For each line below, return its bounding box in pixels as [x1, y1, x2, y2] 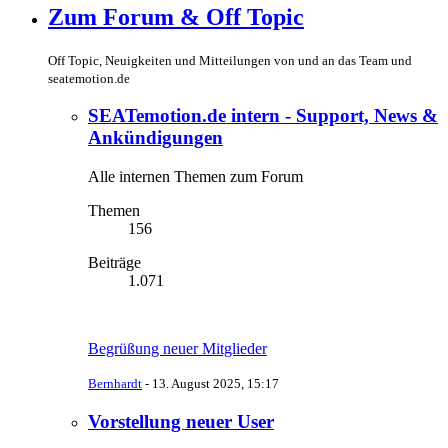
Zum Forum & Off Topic [48, 3, 304, 30]
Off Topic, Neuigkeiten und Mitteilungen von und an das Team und [48, 52, 412, 68]
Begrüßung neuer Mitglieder [88, 340, 267, 358]
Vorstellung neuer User [88, 410, 274, 432]
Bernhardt [88, 376, 142, 392]
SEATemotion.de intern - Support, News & [88, 105, 438, 127]
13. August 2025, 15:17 [152, 376, 279, 392]
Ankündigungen [88, 127, 223, 149]
